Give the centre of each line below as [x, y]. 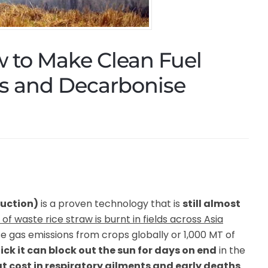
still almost [211, 203]
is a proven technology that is [110, 203]
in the [231, 250]
